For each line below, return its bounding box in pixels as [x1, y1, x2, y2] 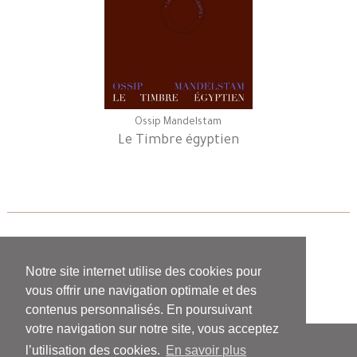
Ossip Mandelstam [135, 116, 222, 128]
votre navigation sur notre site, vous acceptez [25, 322, 279, 336]
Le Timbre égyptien [117, 133, 239, 148]
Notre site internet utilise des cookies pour [25, 265, 261, 279]
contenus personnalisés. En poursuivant [25, 303, 252, 317]
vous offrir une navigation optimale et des [25, 284, 257, 298]
